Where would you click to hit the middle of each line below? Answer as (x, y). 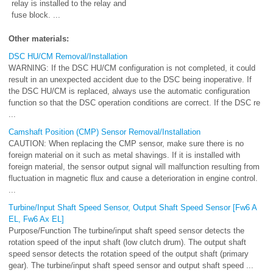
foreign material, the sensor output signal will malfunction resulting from (134, 167)
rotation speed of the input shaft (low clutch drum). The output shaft (127, 243)
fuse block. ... (36, 15)
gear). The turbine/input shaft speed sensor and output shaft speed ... (131, 266)
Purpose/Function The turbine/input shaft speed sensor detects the (126, 231)
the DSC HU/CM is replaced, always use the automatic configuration (129, 91)
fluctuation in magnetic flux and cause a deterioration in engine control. (133, 179)
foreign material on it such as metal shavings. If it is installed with (124, 155)
